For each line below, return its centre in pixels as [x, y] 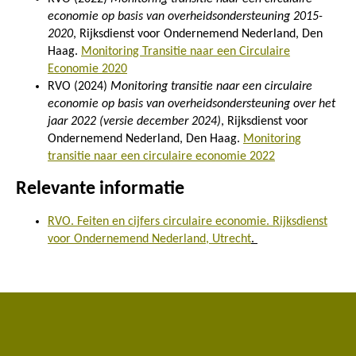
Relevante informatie [102, 189]
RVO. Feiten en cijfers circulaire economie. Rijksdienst [188, 221]
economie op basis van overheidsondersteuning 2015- [185, 16]
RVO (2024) [79, 86]
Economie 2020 [87, 69]
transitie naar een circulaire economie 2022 [161, 156]
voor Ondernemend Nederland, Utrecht [149, 239]
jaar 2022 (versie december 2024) [134, 121]
